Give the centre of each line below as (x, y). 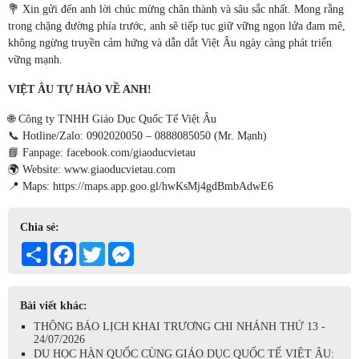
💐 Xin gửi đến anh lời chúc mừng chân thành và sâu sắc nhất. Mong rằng (176, 9)
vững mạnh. (35, 60)
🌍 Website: (36, 169)
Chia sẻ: (40, 227)
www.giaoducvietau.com (120, 169)
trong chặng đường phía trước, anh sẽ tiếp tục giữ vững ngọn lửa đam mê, (177, 26)
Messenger (157, 248)
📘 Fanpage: (37, 153)
